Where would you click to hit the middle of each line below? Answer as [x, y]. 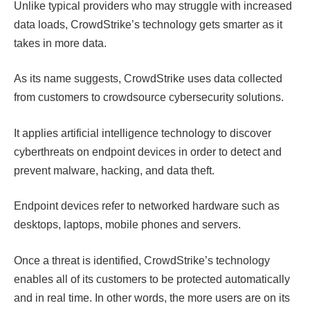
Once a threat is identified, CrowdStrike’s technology [142, 260]
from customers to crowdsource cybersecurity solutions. [150, 98]
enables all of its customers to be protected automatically [152, 279]
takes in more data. [62, 43]
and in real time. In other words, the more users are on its [152, 298]
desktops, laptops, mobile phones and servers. [127, 225]
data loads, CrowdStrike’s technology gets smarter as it [148, 24]
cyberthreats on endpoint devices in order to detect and [148, 152]
